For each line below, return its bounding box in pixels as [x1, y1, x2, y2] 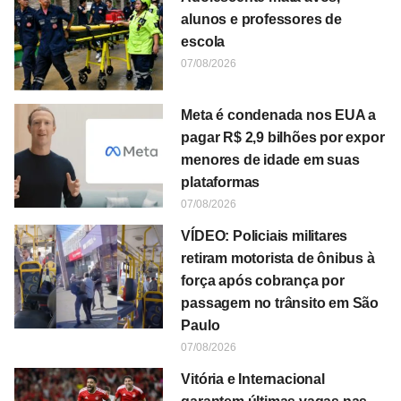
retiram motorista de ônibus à [181, 250, 375, 266]
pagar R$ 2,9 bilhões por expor [181, 129, 385, 145]
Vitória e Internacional [181, 371, 325, 387]
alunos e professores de [181, 12, 342, 28]
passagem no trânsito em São [181, 294, 379, 311]
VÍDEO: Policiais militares [181, 227, 348, 243]
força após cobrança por [181, 272, 345, 288]
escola [181, 34, 226, 50]
